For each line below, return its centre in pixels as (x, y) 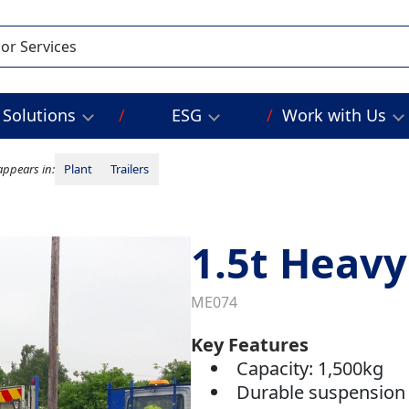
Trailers (130, 169)
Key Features (249, 345)
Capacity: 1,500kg (310, 369)
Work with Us (334, 115)
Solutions (40, 115)
